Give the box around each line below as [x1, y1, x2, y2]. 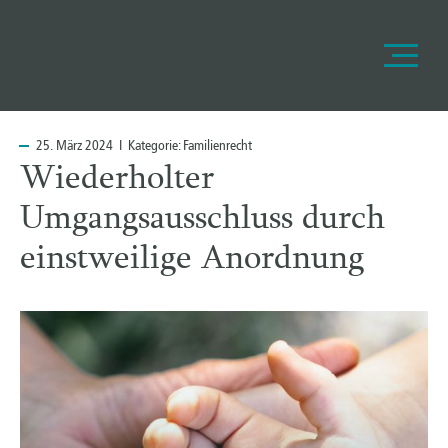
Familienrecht [183, 137, 252, 154]
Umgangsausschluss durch [20, 203, 385, 238]
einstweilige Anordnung [20, 243, 364, 278]
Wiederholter [20, 163, 214, 198]
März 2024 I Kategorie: [53, 137, 183, 154]
